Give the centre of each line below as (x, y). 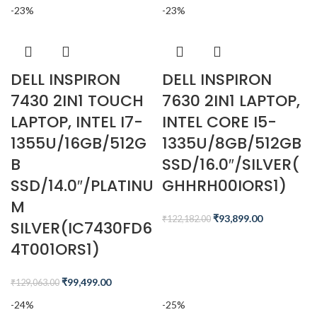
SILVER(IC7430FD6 (81, 228)
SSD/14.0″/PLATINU (82, 186)
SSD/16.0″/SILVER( (231, 165)
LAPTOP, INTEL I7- (77, 122)
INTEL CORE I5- (219, 122)
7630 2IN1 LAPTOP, (231, 101)
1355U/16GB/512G (79, 143)
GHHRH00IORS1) (224, 186)
